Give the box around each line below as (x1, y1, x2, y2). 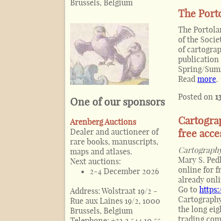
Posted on (178, 92, 216, 102)
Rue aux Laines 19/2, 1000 (70, 195, 160, 206)
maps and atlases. (70, 146, 132, 156)
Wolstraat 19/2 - (102, 185, 157, 196)
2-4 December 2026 (90, 166, 159, 176)
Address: (70, 185, 102, 196)
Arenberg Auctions (70, 116, 136, 127)
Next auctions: (70, 156, 121, 166)
